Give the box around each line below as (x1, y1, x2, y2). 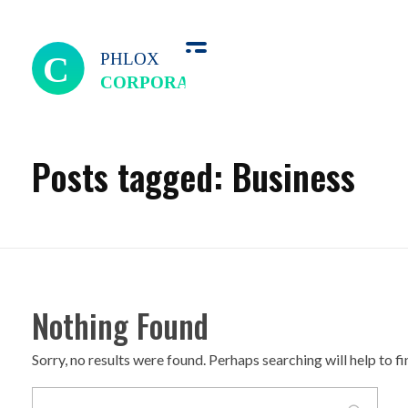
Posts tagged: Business (32, 149, 355, 202)
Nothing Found (32, 301, 209, 349)
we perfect (48, 92, 70, 117)
